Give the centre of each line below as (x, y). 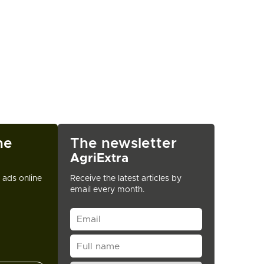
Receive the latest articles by (126, 178)
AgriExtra (100, 158)
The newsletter (124, 143)
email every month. (108, 189)
